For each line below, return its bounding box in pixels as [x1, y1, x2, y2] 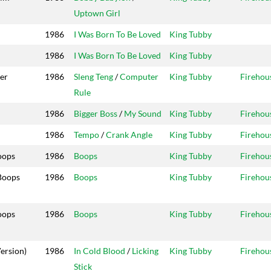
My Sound [124, 108, 162, 119]
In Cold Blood [74, 246, 125, 256]
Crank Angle [106, 129, 152, 140]
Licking [132, 246, 158, 256]
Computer [120, 71, 158, 82]
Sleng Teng [74, 71, 113, 82]
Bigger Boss [74, 108, 117, 119]
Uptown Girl [74, 8, 120, 19]
